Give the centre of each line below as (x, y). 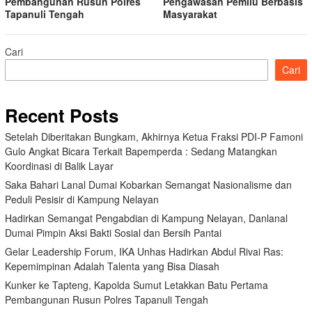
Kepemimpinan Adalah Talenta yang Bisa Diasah (112, 266)
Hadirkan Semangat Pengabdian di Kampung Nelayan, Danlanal (146, 218)
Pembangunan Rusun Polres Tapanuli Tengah (107, 300)
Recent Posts (62, 116)
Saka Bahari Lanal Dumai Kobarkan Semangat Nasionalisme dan (148, 185)
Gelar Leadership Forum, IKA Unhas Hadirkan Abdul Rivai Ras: (144, 252)
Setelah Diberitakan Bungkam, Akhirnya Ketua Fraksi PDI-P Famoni (154, 137)
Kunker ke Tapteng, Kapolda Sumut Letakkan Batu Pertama (136, 285)
